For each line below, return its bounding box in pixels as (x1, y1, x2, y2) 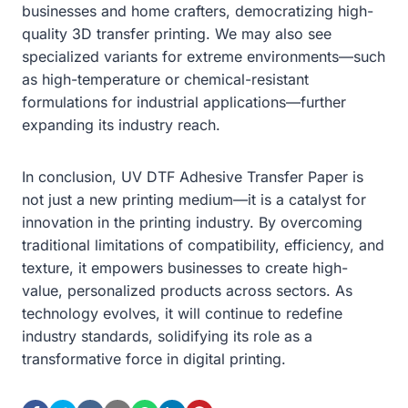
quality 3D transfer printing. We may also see (22, 24, 331, 43)
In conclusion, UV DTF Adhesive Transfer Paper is (22, 167, 363, 186)
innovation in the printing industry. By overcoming (22, 212, 362, 231)
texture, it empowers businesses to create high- (22, 258, 348, 277)
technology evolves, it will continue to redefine (22, 303, 342, 322)
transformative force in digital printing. (22, 349, 286, 368)
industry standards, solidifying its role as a (22, 326, 312, 345)
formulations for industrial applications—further (22, 92, 346, 111)
